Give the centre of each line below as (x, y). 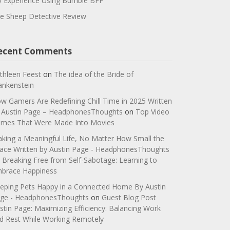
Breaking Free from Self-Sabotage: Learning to (79, 160)
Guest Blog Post (129, 198)
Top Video (152, 112)
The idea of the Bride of (93, 74)
